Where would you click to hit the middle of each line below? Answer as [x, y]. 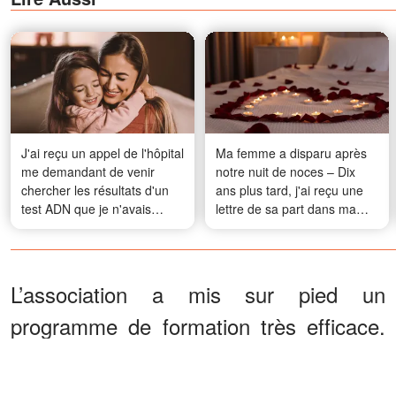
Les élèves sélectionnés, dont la [198, 358]
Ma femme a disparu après [291, 153]
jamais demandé [68, 228]
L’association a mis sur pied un [198, 294]
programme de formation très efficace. [198, 326]
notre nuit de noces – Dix [286, 172]
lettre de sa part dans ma [286, 209]
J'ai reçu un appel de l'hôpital [103, 153]
